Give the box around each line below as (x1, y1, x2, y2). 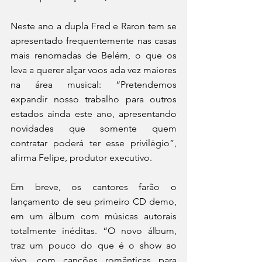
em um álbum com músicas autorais (11, 210, 177, 222)
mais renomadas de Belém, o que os (11, 49, 177, 61)
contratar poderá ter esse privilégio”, (11, 137, 177, 149)
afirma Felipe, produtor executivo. (11, 151, 154, 163)
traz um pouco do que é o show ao (11, 239, 177, 251)
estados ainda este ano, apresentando (11, 108, 177, 119)
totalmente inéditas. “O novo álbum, (11, 225, 177, 236)
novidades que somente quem (11, 122, 177, 134)
